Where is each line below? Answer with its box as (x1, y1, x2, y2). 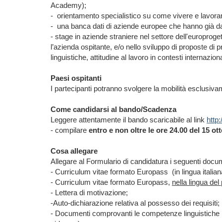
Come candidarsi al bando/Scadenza (51, 105, 178, 113)
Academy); (51, 1, 86, 9)
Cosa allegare (51, 147, 98, 155)
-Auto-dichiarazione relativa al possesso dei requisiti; (51, 199, 220, 207)
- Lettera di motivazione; (51, 188, 128, 197)
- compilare (51, 126, 89, 134)
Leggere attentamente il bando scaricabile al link (51, 115, 205, 124)
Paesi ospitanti (51, 74, 102, 82)
